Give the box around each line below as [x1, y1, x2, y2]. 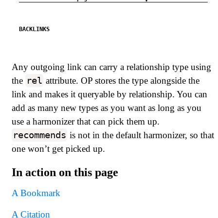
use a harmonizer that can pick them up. [12, 116, 160, 127]
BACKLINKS [19, 25, 50, 33]
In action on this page [12, 165, 118, 179]
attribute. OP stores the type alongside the [43, 75, 200, 86]
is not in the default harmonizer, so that [67, 129, 214, 140]
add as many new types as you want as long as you [12, 102, 201, 113]
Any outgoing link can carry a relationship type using [12, 61, 211, 72]
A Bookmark [12, 187, 60, 198]
